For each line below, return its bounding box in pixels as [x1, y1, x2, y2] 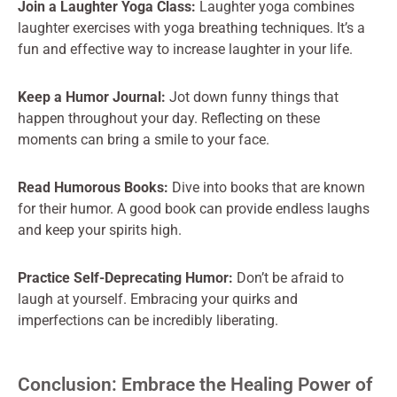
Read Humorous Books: [18, 179, 168, 196]
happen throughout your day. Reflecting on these [18, 110, 320, 127]
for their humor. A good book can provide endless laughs [18, 200, 370, 217]
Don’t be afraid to [233, 269, 344, 286]
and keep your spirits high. [18, 222, 182, 238]
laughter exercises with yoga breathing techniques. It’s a [18, 19, 365, 36]
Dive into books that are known [168, 179, 365, 196]
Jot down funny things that [166, 89, 339, 105]
